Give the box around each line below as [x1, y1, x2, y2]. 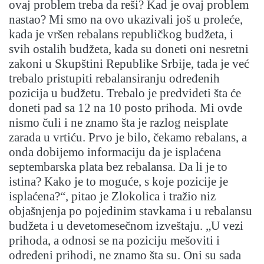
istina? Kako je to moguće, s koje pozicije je [9, 174, 228, 189]
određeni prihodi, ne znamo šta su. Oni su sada [9, 248, 241, 263]
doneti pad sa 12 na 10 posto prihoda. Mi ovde [9, 101, 242, 115]
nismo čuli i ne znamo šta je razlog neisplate [9, 115, 228, 130]
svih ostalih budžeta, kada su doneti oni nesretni [9, 42, 249, 57]
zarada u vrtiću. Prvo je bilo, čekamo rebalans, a [9, 130, 247, 145]
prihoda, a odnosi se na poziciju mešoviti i [9, 233, 220, 248]
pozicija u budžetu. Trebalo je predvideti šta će [9, 86, 241, 101]
